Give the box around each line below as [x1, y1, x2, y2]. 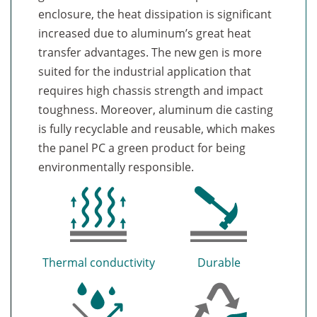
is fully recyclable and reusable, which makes [38, 120, 275, 137]
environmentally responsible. [38, 158, 194, 175]
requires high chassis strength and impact [38, 82, 263, 98]
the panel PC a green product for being [38, 139, 246, 156]
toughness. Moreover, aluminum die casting [38, 101, 273, 117]
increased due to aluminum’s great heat [38, 25, 251, 41]
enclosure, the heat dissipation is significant [38, 6, 272, 22]
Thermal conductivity [42, 255, 155, 271]
